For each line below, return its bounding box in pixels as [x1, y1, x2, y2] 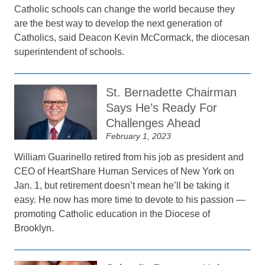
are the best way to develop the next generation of [14, 18, 222, 28]
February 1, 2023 [106, 131, 172, 141]
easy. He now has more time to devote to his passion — [14, 195, 246, 205]
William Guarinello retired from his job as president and [14, 152, 244, 162]
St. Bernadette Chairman [106, 86, 237, 99]
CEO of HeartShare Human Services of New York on [14, 166, 235, 176]
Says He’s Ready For [106, 101, 218, 114]
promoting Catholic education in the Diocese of [14, 209, 211, 219]
